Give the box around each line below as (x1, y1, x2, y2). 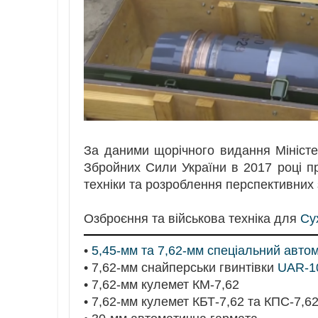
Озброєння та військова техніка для (84, 211, 300, 226)
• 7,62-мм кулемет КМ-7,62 (84, 277, 239, 292)
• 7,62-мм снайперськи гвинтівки (84, 260, 278, 275)
